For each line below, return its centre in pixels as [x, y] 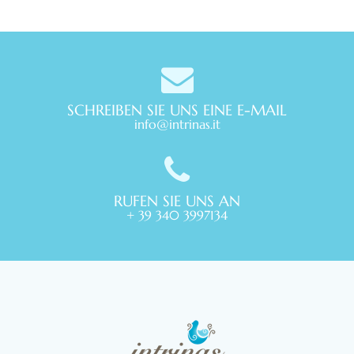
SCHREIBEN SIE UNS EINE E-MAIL [177, 110]
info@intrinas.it [177, 124]
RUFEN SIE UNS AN [177, 201]
